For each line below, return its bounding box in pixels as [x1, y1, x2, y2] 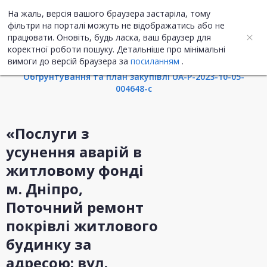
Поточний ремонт [6, 197, 144, 218]
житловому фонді [6, 160, 144, 181]
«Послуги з [6, 123, 89, 144]
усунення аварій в [6, 142, 142, 162]
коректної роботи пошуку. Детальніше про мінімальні [8, 44, 225, 55]
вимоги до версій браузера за [8, 55, 131, 67]
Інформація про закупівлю [76, 45, 191, 57]
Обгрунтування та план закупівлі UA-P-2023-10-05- [23, 71, 244, 83]
